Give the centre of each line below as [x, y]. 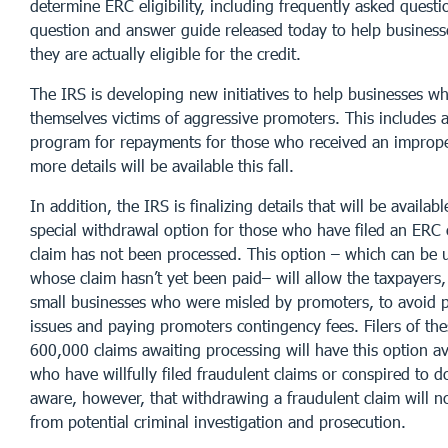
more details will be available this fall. [162, 165]
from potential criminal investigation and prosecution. [218, 421]
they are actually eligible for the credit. [165, 53]
